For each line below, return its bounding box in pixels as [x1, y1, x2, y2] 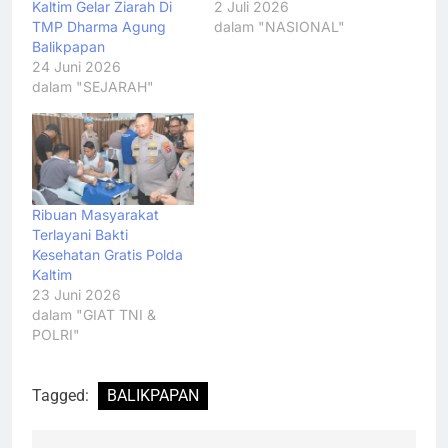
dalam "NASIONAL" [214, 17, 345, 35]
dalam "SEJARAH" [32, 77, 154, 95]
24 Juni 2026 [32, 57, 121, 75]
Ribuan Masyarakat [32, 206, 159, 224]
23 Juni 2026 [32, 286, 121, 304]
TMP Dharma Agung [32, 17, 166, 35]
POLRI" [32, 326, 80, 344]
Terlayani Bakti [32, 226, 128, 244]
